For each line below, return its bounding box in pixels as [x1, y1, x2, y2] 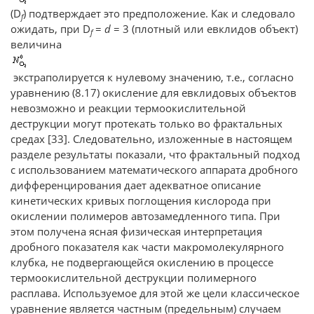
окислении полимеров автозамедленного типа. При [11, 209, 280, 223]
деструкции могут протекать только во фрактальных [11, 116, 282, 130]
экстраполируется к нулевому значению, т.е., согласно [11, 70, 294, 84]
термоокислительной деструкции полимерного [11, 271, 257, 285]
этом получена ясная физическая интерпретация [11, 224, 262, 238]
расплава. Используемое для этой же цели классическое [11, 286, 299, 300]
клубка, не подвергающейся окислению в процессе [11, 255, 273, 269]
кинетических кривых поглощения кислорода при [11, 193, 271, 207]
